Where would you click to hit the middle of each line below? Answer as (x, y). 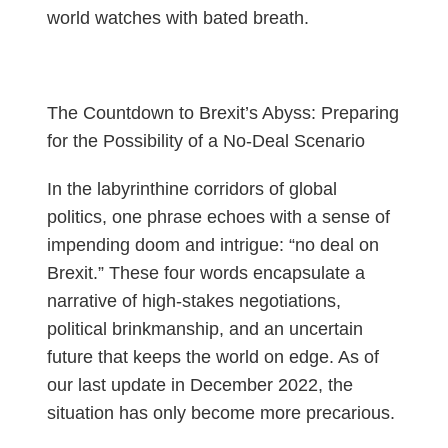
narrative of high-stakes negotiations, (193, 301)
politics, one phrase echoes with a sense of (218, 217)
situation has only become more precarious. (220, 413)
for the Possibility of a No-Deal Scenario (205, 141)
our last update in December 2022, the (199, 385)
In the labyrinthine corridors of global (191, 189)
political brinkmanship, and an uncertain (204, 329)
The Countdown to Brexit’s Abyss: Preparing (222, 113)
